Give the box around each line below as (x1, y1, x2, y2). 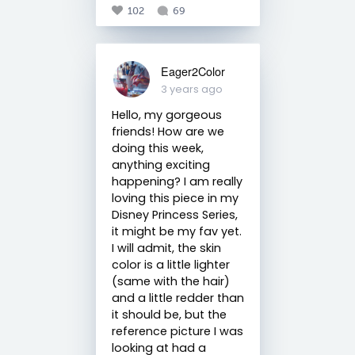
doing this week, (111, 139, 204, 156)
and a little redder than (111, 289, 244, 306)
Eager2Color (160, 62, 225, 79)
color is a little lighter (111, 256, 230, 273)
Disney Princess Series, (111, 206, 238, 223)
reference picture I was (111, 323, 243, 339)
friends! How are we (111, 123, 224, 139)
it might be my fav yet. (111, 223, 242, 239)
